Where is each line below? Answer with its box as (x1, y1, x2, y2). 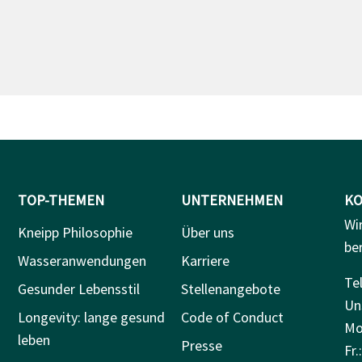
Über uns (180, 222, 234, 242)
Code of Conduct (180, 307, 284, 326)
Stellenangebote (180, 279, 280, 298)
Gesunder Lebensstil (18, 279, 141, 298)
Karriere (180, 250, 229, 270)
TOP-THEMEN (18, 190, 106, 209)
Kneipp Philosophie (18, 222, 133, 242)
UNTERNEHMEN (180, 190, 283, 209)
